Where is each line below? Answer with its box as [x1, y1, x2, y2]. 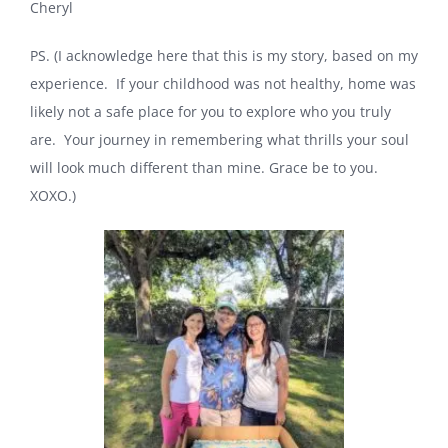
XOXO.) [30, 185, 76, 205]
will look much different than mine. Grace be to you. [30, 157, 378, 177]
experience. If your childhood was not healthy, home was [30, 73, 416, 93]
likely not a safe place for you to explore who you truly [30, 101, 391, 121]
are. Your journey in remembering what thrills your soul [30, 129, 409, 149]
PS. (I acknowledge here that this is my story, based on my [30, 45, 418, 65]
